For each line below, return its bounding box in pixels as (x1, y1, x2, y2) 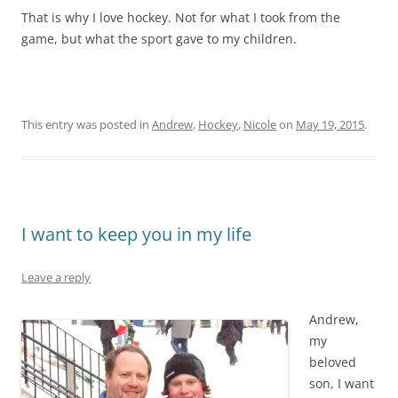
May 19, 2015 (296, 116, 364, 133)
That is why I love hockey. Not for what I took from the (21, 9, 340, 27)
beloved (309, 354, 356, 371)
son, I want (309, 375, 374, 393)
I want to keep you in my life (21, 222, 251, 247)
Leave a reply (21, 269, 91, 286)
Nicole (243, 116, 276, 133)
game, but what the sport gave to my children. (21, 30, 297, 48)
